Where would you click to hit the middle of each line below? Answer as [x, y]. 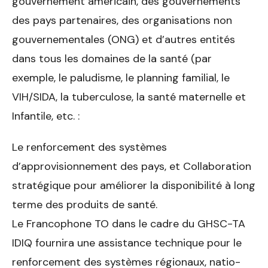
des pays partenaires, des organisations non [122, 20]
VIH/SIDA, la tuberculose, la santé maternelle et [129, 97]
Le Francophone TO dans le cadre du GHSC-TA [129, 223]
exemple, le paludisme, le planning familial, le [121, 77]
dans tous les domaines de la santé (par [112, 58]
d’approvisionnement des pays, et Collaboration [132, 166]
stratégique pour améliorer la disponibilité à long [134, 185]
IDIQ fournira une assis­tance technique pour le [127, 243]
